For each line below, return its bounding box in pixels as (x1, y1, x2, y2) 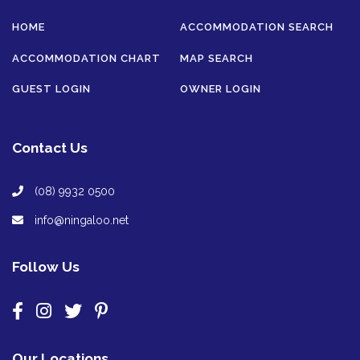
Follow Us (12, 258, 80, 275)
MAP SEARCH (180, 51, 253, 64)
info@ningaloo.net (31, 214, 129, 227)
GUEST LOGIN (12, 83, 91, 96)
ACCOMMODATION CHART (12, 51, 161, 64)
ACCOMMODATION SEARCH (180, 21, 333, 34)
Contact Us (12, 140, 88, 157)
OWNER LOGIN (180, 83, 261, 96)
